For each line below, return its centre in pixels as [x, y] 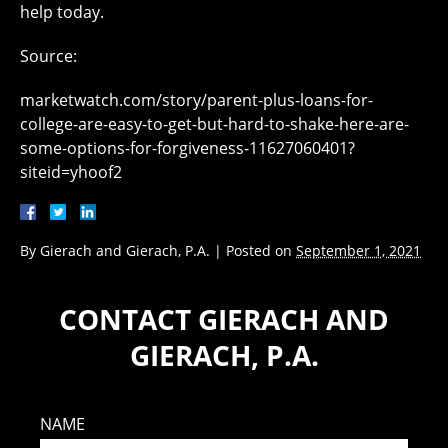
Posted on [261, 251]
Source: [48, 56]
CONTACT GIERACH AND [224, 319]
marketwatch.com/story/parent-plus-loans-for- [196, 100]
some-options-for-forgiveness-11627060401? [187, 148]
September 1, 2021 [358, 251]
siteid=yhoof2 [71, 172]
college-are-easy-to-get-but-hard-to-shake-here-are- [214, 124]
